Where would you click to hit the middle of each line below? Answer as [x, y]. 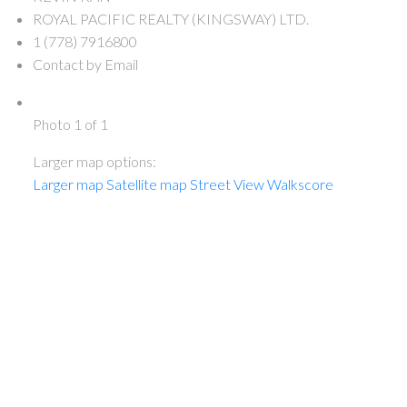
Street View [227, 184]
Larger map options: [94, 162]
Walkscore [300, 184]
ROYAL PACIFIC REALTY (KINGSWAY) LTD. [170, 19]
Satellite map [146, 184]
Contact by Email [85, 65]
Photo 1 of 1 [70, 124]
